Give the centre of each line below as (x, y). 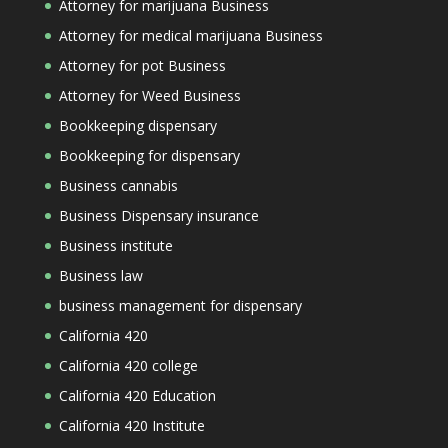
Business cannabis (118, 185)
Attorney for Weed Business (149, 95)
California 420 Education (137, 395)
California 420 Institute (131, 425)
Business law (100, 275)
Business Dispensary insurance (158, 215)
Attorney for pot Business (142, 65)
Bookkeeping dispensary (137, 125)
